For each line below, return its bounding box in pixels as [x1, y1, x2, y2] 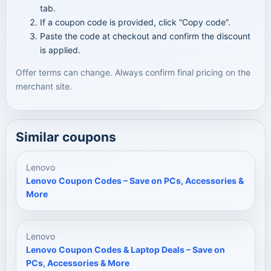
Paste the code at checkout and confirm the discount [40, 31, 250, 41]
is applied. [40, 45, 80, 55]
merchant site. [16, 81, 72, 91]
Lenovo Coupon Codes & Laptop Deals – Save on [26, 244, 225, 255]
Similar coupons [16, 129, 116, 145]
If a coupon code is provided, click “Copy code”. [40, 17, 230, 27]
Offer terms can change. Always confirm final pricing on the [16, 67, 250, 77]
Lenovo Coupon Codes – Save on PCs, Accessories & [26, 175, 244, 186]
